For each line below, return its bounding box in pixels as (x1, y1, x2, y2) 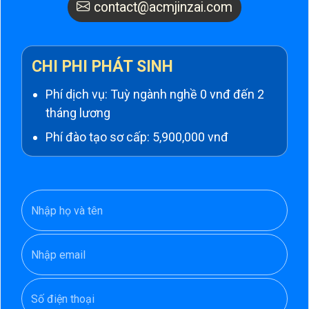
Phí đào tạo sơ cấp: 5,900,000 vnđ (46, 130, 228, 144)
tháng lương (46, 106, 110, 120)
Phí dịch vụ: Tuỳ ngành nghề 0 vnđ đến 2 (46, 87, 264, 101)
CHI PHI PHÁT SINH (32, 57, 173, 76)
